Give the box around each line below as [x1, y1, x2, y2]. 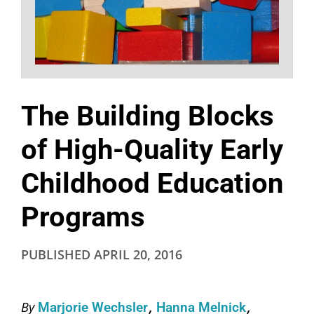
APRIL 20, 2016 [94, 246, 182, 264]
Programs [21, 200, 145, 234]
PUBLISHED [21, 246, 94, 264]
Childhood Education [21, 167, 283, 200]
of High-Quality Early [21, 133, 283, 167]
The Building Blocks [21, 100, 274, 133]
